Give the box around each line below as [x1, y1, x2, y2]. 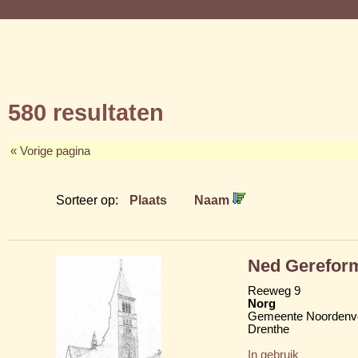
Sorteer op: [56, 192, 121, 207]
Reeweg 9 [248, 284, 300, 297]
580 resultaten [8, 98, 164, 125]
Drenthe [248, 322, 289, 336]
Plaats [129, 192, 167, 207]
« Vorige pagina [10, 144, 90, 157]
